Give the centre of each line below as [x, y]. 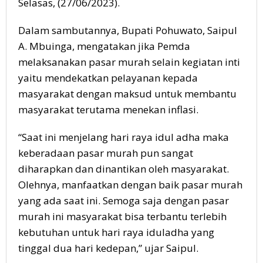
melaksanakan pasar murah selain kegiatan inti [129, 62]
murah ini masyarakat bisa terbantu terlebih [122, 216]
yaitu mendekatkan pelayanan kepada [108, 78]
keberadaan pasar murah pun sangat [106, 153]
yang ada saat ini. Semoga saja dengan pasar [124, 200]
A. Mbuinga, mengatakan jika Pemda [104, 46]
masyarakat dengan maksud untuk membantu [127, 94]
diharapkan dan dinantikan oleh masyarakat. [124, 169]
